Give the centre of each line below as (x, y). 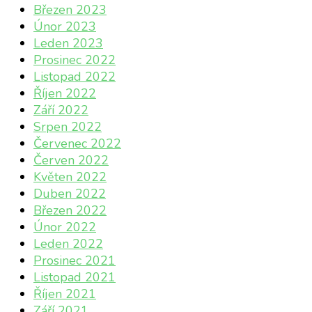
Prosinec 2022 (75, 60)
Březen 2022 (70, 211)
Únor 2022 (65, 227)
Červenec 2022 (77, 144)
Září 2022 (61, 110)
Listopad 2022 (75, 77)
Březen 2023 (70, 10)
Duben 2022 (70, 194)
